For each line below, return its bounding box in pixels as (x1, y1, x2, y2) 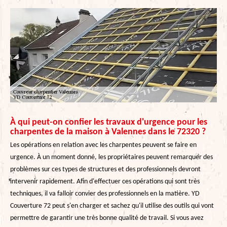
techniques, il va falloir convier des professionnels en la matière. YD (10, 190, 200, 198)
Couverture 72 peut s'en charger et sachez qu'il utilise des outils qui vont (10, 202, 214, 210)
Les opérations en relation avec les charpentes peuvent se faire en (10, 141, 197, 149)
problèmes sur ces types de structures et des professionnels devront (10, 165, 201, 173)
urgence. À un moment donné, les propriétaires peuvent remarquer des (10, 153, 213, 161)
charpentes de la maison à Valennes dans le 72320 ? (10, 127, 206, 137)
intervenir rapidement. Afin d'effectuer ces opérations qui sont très (10, 177, 200, 185)
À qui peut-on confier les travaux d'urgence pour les (10, 117, 207, 127)
